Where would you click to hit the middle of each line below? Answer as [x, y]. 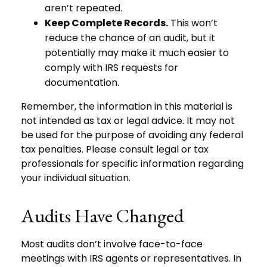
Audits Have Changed [102, 215]
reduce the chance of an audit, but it [130, 38]
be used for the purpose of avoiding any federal [132, 135]
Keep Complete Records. [106, 23]
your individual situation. [76, 178]
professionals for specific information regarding [132, 163]
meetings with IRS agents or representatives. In [131, 258]
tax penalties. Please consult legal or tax [115, 149]
